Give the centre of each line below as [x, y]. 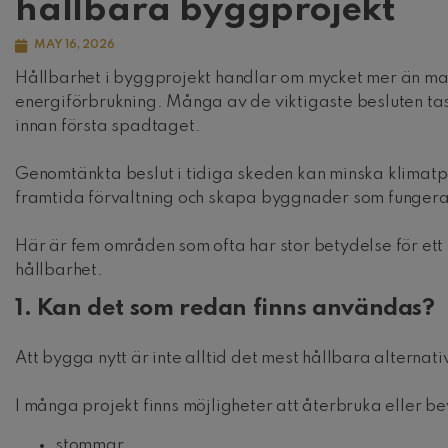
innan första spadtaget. [108, 127]
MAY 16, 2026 [74, 45]
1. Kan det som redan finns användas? [225, 308]
